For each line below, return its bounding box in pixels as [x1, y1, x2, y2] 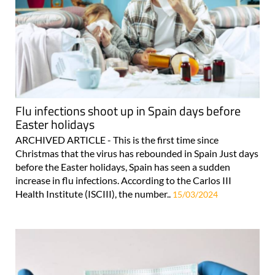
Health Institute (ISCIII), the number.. [15, 187, 172, 199]
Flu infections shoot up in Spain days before [15, 101, 241, 120]
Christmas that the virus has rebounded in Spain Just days [15, 147, 258, 159]
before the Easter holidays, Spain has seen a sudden [15, 160, 230, 172]
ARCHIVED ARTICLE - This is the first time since [15, 133, 219, 145]
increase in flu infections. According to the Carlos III [15, 174, 231, 186]
